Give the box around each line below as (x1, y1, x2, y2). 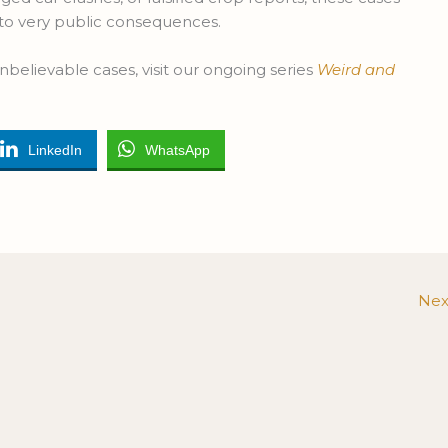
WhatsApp (145, 142, 211, 159)
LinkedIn (28, 142, 83, 159)
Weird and (317, 60, 396, 80)
